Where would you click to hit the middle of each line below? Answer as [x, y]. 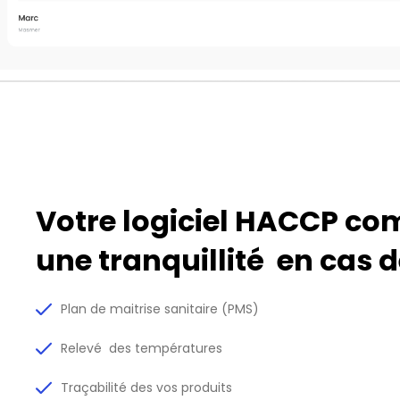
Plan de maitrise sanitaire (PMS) [160, 309]
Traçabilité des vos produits [147, 388]
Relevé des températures [142, 349]
